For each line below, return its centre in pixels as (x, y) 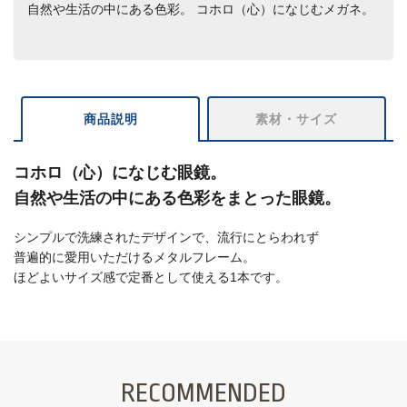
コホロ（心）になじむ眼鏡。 (120, 172)
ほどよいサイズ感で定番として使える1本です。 (151, 277)
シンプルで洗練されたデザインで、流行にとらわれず (166, 237)
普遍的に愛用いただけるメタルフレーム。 (134, 257)
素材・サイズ (297, 119)
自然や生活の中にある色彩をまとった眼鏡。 (177, 198)
